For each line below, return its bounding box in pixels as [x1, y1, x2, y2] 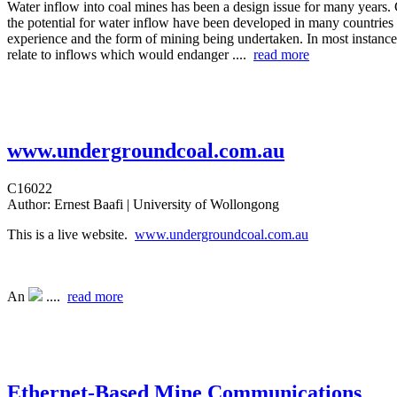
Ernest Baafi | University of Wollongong [51, 197, 279, 213]
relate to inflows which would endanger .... [7, 47, 253, 63]
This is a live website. [7, 227, 135, 243]
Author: [7, 197, 51, 213]
